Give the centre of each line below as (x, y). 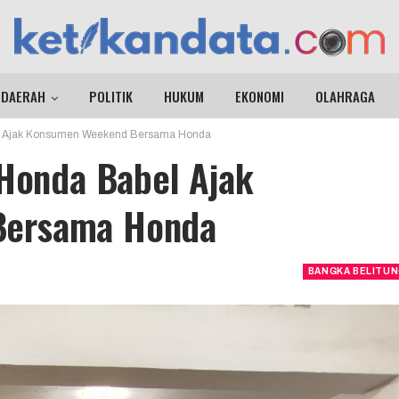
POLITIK (110, 96)
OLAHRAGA (345, 96)
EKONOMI (259, 96)
